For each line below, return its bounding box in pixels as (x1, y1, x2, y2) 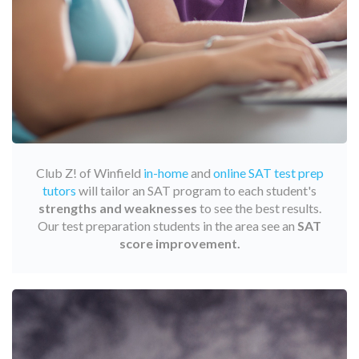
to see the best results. (196, 200, 321, 216)
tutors (42, 183, 76, 199)
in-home (143, 165, 188, 181)
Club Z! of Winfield (35, 165, 143, 181)
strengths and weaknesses (38, 200, 197, 216)
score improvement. (119, 236, 240, 252)
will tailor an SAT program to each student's (76, 183, 317, 199)
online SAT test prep (212, 165, 324, 181)
